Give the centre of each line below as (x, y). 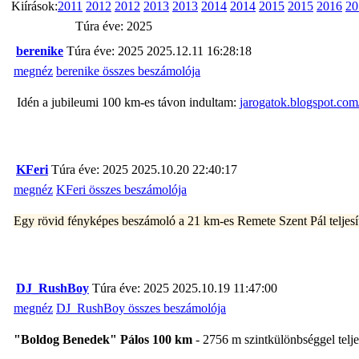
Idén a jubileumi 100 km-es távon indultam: (127, 102)
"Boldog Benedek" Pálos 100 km (103, 339)
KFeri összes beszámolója (121, 189)
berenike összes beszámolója (128, 71)
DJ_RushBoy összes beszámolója (141, 308)
